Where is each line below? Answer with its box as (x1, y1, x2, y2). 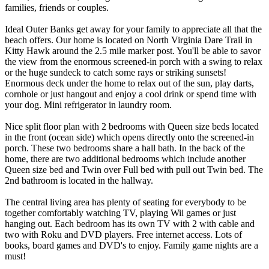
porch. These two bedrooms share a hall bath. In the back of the (5, 142, 245, 153)
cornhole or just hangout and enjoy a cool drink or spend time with (5, 88, 256, 99)
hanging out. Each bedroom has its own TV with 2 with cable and (5, 218, 255, 229)
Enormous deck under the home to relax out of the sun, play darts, (5, 77, 254, 88)
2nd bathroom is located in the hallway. (5, 175, 153, 186)
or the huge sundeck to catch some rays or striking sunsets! (5, 67, 226, 77)
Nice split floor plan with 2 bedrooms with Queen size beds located (5, 121, 259, 131)
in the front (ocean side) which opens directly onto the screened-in (5, 131, 254, 142)
